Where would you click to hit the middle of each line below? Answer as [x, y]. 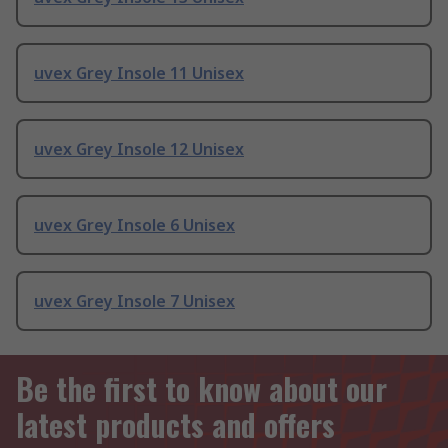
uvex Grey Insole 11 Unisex [139, 73]
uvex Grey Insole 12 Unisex [139, 149]
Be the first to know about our [201, 389]
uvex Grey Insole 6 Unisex [134, 225]
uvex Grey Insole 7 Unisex [134, 301]
